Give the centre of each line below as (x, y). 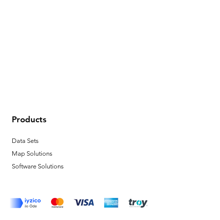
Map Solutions (32, 153)
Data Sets (25, 140)
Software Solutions (38, 166)
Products (29, 119)
